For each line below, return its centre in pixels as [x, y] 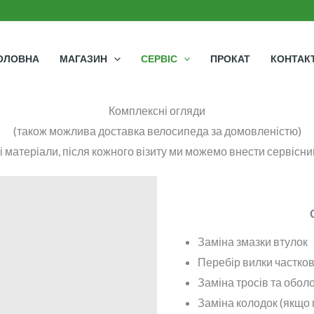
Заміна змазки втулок [253, 242]
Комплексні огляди [157, 110]
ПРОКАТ [230, 58]
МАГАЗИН [84, 58]
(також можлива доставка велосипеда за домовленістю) [157, 131]
